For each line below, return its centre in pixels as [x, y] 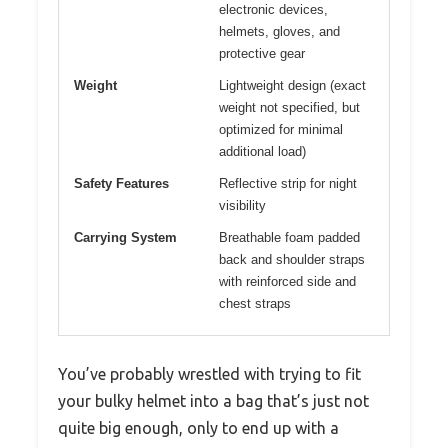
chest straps [255, 304]
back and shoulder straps [292, 260]
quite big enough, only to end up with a [198, 428]
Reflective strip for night [288, 184]
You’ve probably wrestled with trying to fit [209, 374]
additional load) [262, 152]
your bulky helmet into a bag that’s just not [213, 401]
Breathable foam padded [289, 238]
